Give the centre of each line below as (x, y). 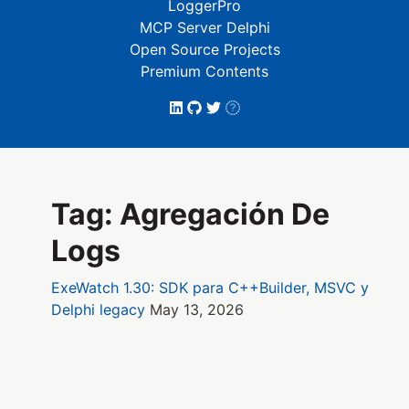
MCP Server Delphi (204, 27)
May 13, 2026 (197, 310)
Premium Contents (204, 71)
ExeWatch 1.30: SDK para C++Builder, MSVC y (210, 288)
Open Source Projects (204, 49)
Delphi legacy (98, 310)
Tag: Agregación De (190, 215)
